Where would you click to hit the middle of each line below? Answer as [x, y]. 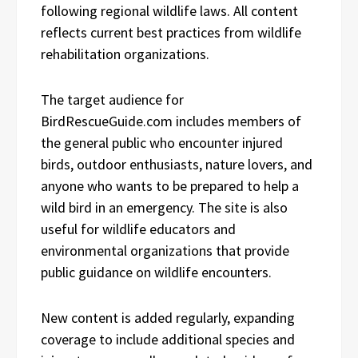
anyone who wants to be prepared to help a [170, 185]
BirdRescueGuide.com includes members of [171, 121]
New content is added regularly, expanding [168, 317]
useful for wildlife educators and [138, 229]
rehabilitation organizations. [125, 54]
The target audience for [112, 99]
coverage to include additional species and [168, 339]
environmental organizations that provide [165, 250]
